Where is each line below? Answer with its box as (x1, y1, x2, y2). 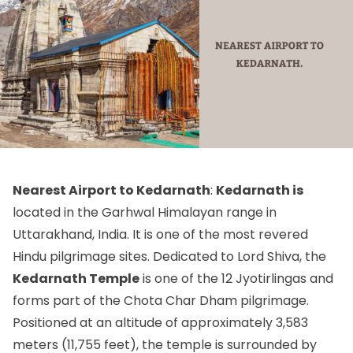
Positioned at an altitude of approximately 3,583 (13, 313, 308, 332)
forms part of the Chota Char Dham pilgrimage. (13, 291, 309, 310)
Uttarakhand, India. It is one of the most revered (13, 225, 308, 243)
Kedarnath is (216, 180, 303, 199)
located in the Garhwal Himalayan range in (13, 203, 277, 221)
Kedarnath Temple (13, 269, 139, 288)
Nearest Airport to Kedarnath (13, 180, 210, 199)
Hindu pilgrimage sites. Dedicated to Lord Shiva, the (13, 247, 326, 266)
